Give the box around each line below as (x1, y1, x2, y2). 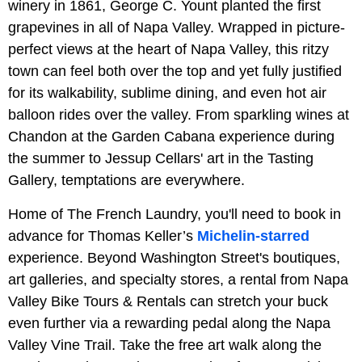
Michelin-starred (197, 227, 309, 244)
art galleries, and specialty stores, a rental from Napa (8, 271, 348, 288)
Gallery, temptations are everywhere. (8, 171, 245, 188)
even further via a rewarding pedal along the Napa (8, 314, 330, 331)
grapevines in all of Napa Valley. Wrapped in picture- (8, 19, 345, 36)
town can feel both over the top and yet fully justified (8, 62, 342, 79)
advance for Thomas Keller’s (8, 227, 197, 244)
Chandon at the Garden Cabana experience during (8, 128, 335, 145)
